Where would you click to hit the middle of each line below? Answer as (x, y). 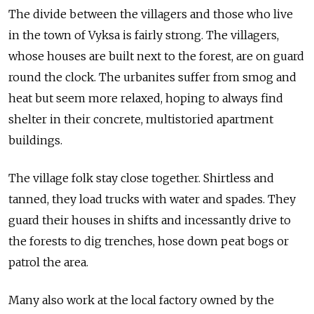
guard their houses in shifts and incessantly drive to (150, 220)
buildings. (35, 140)
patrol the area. (48, 262)
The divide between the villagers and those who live (151, 14)
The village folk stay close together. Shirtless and (141, 178)
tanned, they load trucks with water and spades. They (152, 199)
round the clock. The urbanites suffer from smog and (152, 77)
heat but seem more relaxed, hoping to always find (146, 98)
